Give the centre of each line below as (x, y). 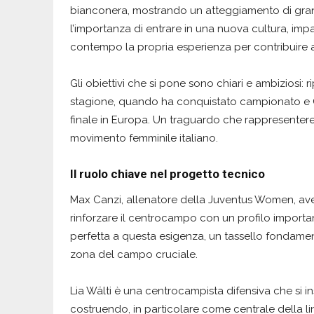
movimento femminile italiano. (144, 138)
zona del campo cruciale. (134, 254)
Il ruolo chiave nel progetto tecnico (168, 173)
